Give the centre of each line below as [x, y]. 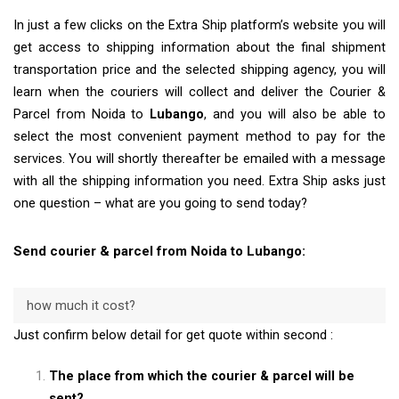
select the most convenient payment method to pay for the [199, 137]
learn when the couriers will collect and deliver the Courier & [199, 93]
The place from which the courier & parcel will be [202, 376]
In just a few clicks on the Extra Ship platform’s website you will [199, 26]
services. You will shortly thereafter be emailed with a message [199, 159]
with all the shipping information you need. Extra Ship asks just [199, 182]
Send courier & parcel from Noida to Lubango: [159, 252]
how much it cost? [81, 305]
